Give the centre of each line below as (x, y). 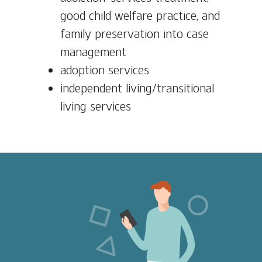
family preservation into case (135, 34)
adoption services (105, 70)
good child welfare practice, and (140, 15)
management (93, 52)
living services (96, 106)
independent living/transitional (137, 88)
